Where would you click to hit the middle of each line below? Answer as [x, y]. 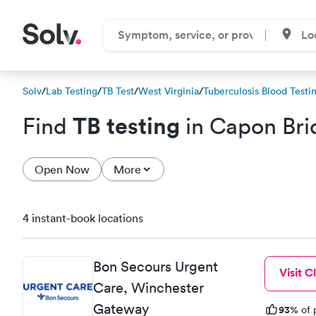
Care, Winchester [148, 287]
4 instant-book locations [83, 218]
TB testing [126, 125]
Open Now [62, 169]
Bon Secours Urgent [156, 266]
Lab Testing [72, 91]
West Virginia [169, 91]
